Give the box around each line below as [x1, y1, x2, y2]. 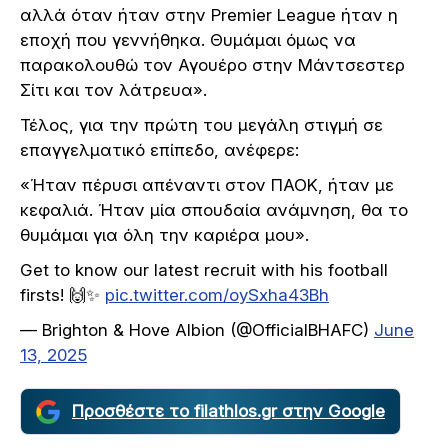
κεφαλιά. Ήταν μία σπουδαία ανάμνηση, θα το [20, 200, 408, 221]
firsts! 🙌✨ [20, 285, 105, 306]
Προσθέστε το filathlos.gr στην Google [72, 401, 385, 422]
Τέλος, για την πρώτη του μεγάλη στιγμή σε [20, 115, 383, 136]
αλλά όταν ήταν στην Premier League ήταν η [20, 5, 398, 26]
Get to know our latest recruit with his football [20, 260, 388, 281]
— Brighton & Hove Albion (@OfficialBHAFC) [20, 320, 374, 341]
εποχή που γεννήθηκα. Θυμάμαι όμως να [20, 30, 356, 51]
